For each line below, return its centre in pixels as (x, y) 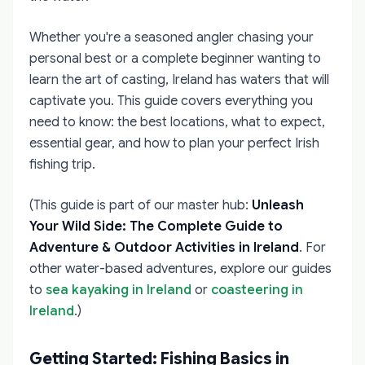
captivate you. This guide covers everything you (171, 101)
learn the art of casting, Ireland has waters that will (179, 80)
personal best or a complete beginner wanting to (175, 59)
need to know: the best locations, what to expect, (177, 122)
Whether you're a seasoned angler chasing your (172, 37)
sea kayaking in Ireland (119, 290)
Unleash (278, 205)
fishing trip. (62, 165)
